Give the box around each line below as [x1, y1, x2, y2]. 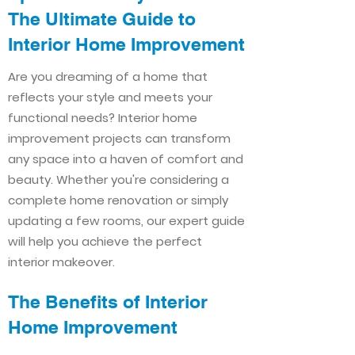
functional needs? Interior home [8, 109, 197, 126]
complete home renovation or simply [8, 192, 228, 208]
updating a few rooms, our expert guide [8, 212, 245, 229]
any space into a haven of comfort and [8, 151, 243, 167]
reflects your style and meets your [8, 89, 212, 105]
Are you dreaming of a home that [8, 68, 208, 85]
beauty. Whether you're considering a [8, 171, 229, 188]
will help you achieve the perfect [8, 233, 202, 250]
